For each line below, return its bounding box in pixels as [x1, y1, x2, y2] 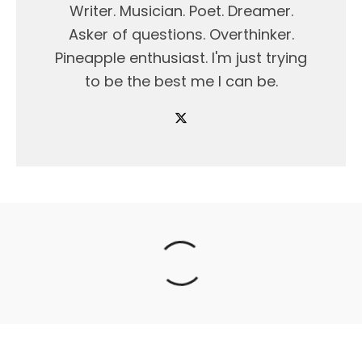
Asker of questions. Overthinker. [68, 24, 294, 44]
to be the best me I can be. [84, 71, 278, 91]
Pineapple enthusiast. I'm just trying [55, 48, 307, 68]
